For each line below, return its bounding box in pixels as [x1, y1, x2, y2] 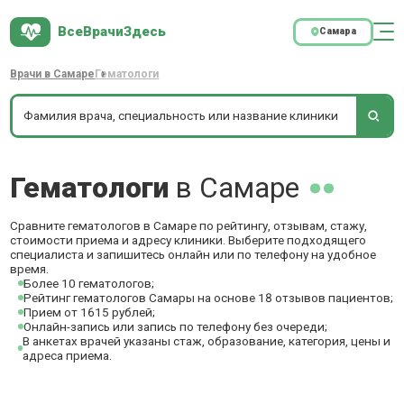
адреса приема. [23, 348, 113, 363]
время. [10, 262, 50, 276]
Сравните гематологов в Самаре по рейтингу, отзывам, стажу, [10, 218, 368, 233]
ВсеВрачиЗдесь [57, 23, 166, 41]
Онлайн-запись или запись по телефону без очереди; [23, 319, 328, 334]
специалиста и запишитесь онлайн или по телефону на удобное [10, 247, 377, 262]
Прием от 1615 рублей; [23, 305, 156, 319]
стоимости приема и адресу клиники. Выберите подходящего [10, 233, 367, 247]
